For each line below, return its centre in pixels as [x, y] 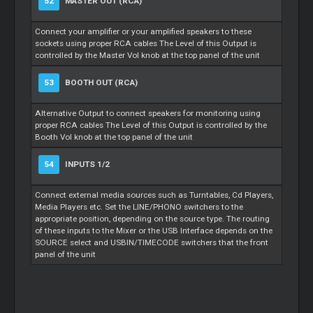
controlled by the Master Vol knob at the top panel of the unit [148, 55]
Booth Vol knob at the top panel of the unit [114, 137]
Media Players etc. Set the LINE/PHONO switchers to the [139, 206]
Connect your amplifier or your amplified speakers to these [144, 31]
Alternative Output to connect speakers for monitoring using [148, 113]
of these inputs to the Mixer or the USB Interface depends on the [154, 230]
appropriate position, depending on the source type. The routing [153, 218]
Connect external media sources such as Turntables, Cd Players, [154, 195]
